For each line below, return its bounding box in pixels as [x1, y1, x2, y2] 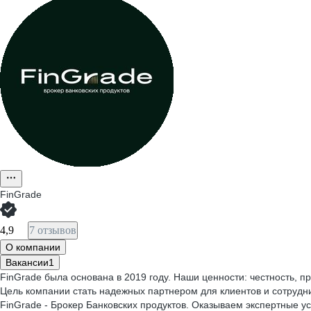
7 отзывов [29, 224, 76, 236]
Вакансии [6, 257, 49, 268]
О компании [6, 242, 60, 253]
